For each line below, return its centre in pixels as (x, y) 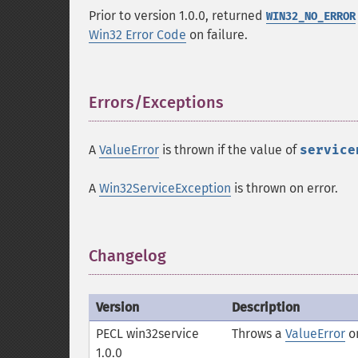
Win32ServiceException (165, 188)
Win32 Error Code (137, 35)
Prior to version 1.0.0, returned (177, 16)
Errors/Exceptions (156, 102)
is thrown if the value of (229, 150)
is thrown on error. (284, 188)
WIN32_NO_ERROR (311, 16)
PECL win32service (147, 334)
